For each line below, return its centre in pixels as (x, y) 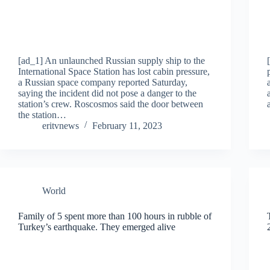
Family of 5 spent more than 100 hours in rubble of (115, 216)
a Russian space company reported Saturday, (103, 82)
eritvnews (61, 125)
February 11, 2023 (127, 125)
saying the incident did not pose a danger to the (107, 93)
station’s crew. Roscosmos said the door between (111, 104)
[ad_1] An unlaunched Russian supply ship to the (111, 60)
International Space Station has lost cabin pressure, (114, 71)
